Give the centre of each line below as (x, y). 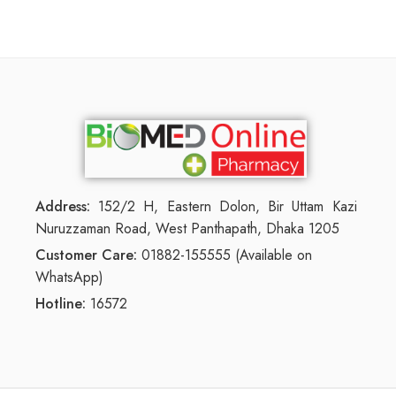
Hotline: (63, 304)
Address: (63, 207)
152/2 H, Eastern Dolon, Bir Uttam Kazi (224, 207)
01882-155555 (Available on (225, 255)
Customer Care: (86, 255)
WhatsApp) (69, 278)
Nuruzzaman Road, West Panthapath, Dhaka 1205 (187, 229)
